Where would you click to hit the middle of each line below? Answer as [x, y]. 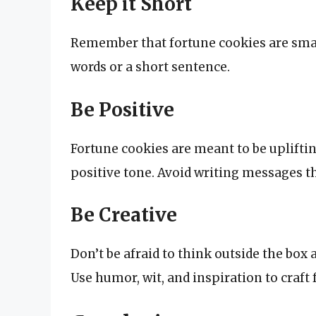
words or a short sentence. [150, 67]
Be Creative [124, 215]
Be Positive [122, 109]
